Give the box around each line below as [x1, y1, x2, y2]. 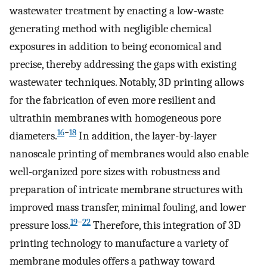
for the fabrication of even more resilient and [10, 94, 216, 107]
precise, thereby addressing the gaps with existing [10, 58, 237, 72]
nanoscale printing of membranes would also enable [10, 147, 249, 161]
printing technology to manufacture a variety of [10, 237, 228, 250]
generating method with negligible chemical [10, 22, 212, 36]
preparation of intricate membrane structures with [10, 183, 243, 197]
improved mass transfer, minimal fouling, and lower [10, 201, 246, 215]
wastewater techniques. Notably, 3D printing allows [10, 76, 244, 89]
